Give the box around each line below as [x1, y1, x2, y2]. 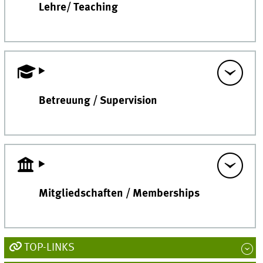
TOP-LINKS [23, 242, 75, 253]
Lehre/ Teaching [39, 2, 119, 14]
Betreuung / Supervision [39, 95, 158, 107]
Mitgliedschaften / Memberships [39, 188, 200, 200]
